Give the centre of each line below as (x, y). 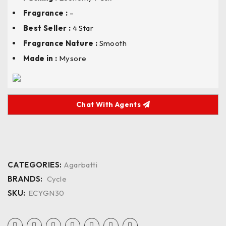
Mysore (73, 58)
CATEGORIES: (35, 165)
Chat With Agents (109, 104)
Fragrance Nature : (61, 43)
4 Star (83, 28)
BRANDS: (25, 179)
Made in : (41, 58)
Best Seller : (48, 28)
